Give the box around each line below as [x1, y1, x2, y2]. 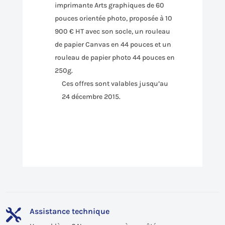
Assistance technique [29, 206, 109, 216]
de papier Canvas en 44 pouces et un [54, 40, 171, 49]
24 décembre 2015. [61, 92, 121, 101]
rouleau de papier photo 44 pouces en [54, 53, 175, 62]
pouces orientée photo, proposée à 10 [54, 14, 172, 23]
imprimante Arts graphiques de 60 [54, 1, 164, 10]
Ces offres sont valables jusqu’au [61, 79, 168, 88]
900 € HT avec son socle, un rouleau [54, 27, 170, 36]
